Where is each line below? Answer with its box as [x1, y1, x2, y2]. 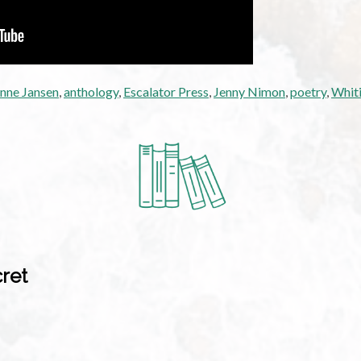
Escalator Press [123, 84, 209, 100]
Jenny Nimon [214, 84, 285, 100]
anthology [64, 84, 118, 100]
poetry [290, 84, 326, 100]
